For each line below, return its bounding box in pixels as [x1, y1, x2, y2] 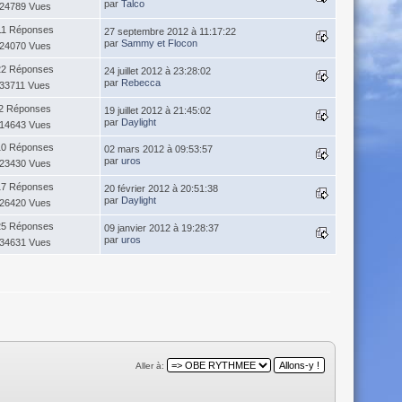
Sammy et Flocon [120, 38, 197, 49]
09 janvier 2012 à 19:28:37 [103, 223, 219, 234]
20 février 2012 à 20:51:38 [103, 183, 218, 195]
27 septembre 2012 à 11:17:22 [103, 26, 236, 38]
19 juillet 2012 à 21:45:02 [103, 105, 211, 117]
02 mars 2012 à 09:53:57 [103, 144, 213, 155]
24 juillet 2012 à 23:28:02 [103, 66, 211, 77]
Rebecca [120, 77, 161, 89]
